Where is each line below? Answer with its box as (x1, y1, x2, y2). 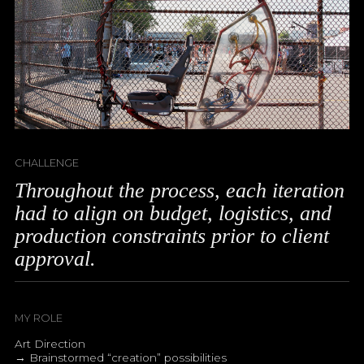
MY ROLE (14, 311, 63, 324)
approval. (14, 246, 96, 271)
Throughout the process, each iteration (14, 178, 344, 202)
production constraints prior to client (14, 223, 329, 248)
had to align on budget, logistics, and (14, 201, 331, 225)
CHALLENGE (14, 157, 79, 170)
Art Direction (14, 337, 85, 351)
